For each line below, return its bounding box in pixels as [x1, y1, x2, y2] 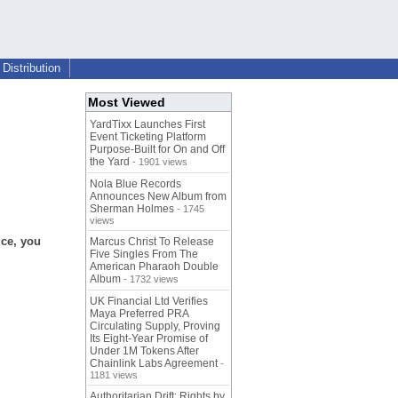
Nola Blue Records [90, 178, 181, 191]
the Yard [90, 155, 130, 169]
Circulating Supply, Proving [90, 320, 220, 333]
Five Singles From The [90, 248, 198, 261]
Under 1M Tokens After [90, 345, 199, 358]
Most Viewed [88, 95, 165, 110]
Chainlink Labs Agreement [90, 357, 218, 370]
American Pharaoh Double [90, 260, 219, 274]
